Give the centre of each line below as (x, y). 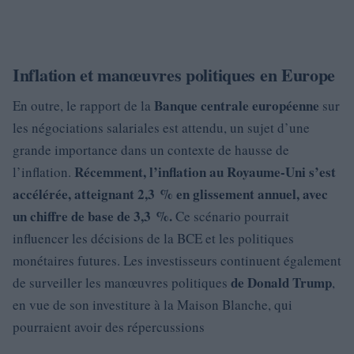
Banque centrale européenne (237, 105)
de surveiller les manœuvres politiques (122, 282)
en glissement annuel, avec (250, 194)
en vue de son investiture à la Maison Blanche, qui (153, 305)
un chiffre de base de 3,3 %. (92, 216)
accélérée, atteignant (75, 194)
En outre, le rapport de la (83, 105)
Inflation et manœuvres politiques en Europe (174, 75)
